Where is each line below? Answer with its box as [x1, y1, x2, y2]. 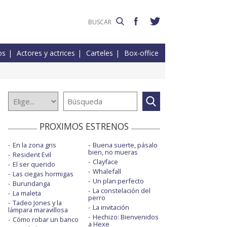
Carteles [86, 48, 113, 58]
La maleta [13, 188, 41, 198]
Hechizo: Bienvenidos [92, 212, 159, 222]
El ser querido [13, 160, 55, 169]
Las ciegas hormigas [13, 169, 73, 179]
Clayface [92, 157, 118, 167]
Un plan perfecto [92, 176, 144, 186]
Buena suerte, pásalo [92, 140, 158, 150]
